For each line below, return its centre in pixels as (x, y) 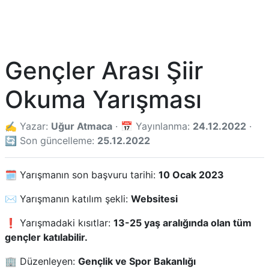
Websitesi (154, 199)
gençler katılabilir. (46, 237)
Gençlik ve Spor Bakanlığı (137, 261)
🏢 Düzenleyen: (41, 261)
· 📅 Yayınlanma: (153, 126)
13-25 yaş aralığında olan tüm (183, 223)
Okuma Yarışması (103, 99)
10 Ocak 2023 (191, 175)
